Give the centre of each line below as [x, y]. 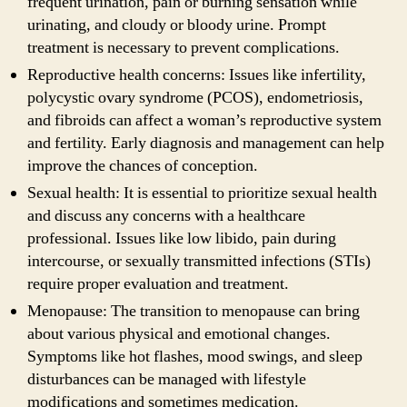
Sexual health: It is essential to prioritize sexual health [202, 193]
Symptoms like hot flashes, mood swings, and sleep [195, 356]
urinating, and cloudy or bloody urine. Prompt [177, 25]
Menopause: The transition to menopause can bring [194, 311]
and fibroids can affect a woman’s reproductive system [204, 120]
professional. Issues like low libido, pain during [182, 238]
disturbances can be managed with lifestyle [167, 379]
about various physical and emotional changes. [179, 333]
